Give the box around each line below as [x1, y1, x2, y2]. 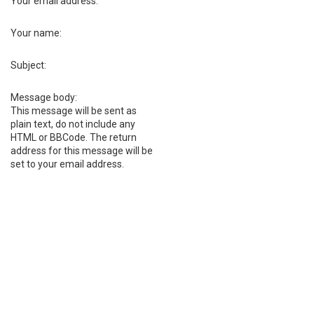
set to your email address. [11, 158, 124, 170]
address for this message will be [11, 145, 153, 156]
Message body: [11, 92, 77, 103]
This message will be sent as [11, 105, 137, 116]
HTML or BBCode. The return [11, 132, 137, 143]
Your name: [11, 27, 62, 39]
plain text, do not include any [11, 118, 135, 130]
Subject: [11, 60, 46, 71]
